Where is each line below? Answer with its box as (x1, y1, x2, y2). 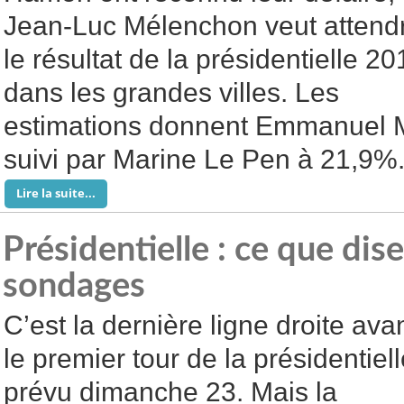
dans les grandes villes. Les (4, 78, 339, 107)
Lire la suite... (16, 185, 96, 201)
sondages (3, 270, 145, 303)
